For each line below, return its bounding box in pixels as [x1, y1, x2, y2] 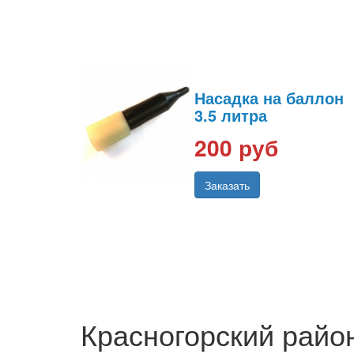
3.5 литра [194, 104, 267, 127]
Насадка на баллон [194, 86, 344, 110]
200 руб [194, 131, 278, 164]
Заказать [205, 177, 250, 194]
